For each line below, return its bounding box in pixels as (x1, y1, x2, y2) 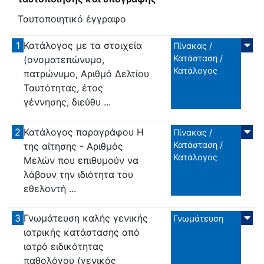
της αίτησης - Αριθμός (24, 140, 124, 152)
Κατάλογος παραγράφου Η (24, 126, 144, 138)
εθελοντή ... (24, 182, 77, 194)
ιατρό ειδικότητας (24, 240, 104, 253)
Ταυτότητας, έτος (24, 82, 104, 94)
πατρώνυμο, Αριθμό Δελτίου (24, 68, 150, 80)
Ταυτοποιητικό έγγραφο (18, 13, 126, 25)
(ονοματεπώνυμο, (24, 54, 105, 66)
